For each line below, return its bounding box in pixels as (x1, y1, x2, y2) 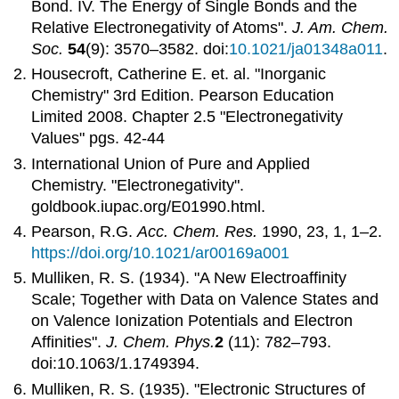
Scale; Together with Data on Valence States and (31, 290, 379, 309)
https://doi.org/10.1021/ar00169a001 (31, 244, 290, 263)
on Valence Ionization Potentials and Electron (31, 312, 354, 330)
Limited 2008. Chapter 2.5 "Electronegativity (31, 108, 344, 126)
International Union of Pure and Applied (31, 154, 311, 173)
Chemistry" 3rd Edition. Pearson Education (31, 86, 335, 105)
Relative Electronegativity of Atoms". (31, 18, 293, 37)
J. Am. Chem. (292, 18, 389, 37)
